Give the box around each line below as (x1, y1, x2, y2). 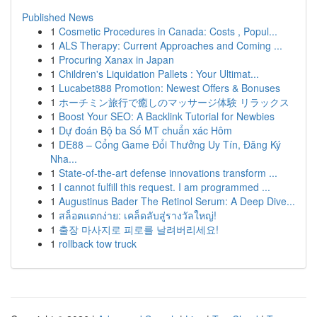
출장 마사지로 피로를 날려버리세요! (59, 222, 219, 236)
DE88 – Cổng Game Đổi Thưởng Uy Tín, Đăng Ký (59, 137, 281, 151)
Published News (22, 10, 93, 24)
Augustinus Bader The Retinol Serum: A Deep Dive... (59, 194, 295, 208)
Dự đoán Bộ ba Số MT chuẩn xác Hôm (59, 123, 232, 137)
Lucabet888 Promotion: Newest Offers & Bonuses (59, 81, 280, 95)
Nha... (50, 151, 77, 166)
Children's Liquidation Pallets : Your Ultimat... (59, 67, 259, 81)
